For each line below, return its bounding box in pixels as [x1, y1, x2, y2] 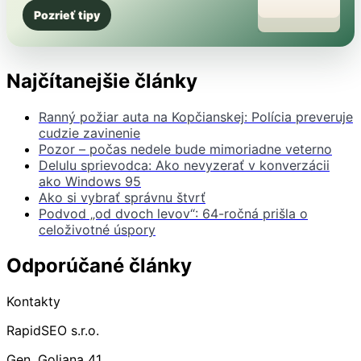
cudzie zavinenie [39, 124, 140, 141]
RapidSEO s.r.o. [6, 322, 99, 338]
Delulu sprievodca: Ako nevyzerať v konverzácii [39, 156, 330, 173]
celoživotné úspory [39, 221, 156, 238]
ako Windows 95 [39, 172, 141, 189]
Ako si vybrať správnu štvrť [39, 189, 205, 205]
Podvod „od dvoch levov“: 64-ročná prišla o [39, 205, 308, 222]
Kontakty [6, 293, 60, 309]
